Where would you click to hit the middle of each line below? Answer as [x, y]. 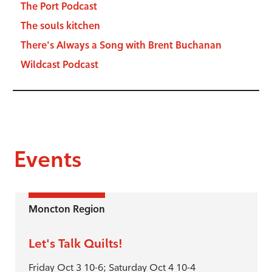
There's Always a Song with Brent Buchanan [121, 46]
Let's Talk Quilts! [76, 243]
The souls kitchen [60, 26]
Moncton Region [67, 209]
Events [48, 159]
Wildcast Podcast [59, 65]
